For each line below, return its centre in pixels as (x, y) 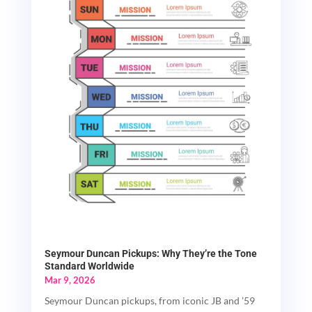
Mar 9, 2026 (70, 280)
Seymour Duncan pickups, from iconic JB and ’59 (149, 300)
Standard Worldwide (89, 266)
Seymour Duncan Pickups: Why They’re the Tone (150, 253)
